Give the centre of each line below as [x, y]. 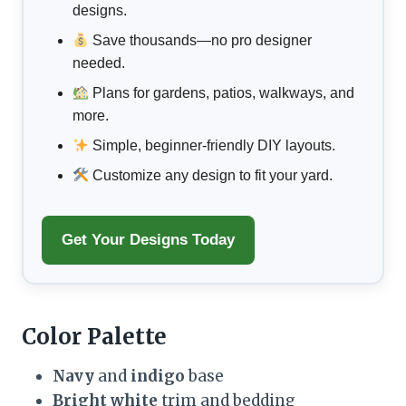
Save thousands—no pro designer [201, 41]
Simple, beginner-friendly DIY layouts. [213, 146]
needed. [99, 63]
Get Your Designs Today [148, 240]
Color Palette [94, 337]
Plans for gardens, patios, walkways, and [222, 93]
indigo [158, 377]
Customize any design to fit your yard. [211, 176]
